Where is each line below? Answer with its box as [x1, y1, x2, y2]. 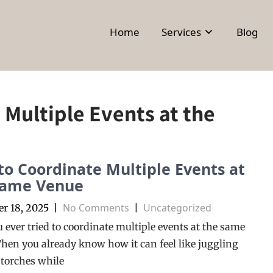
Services [161, 24, 202, 39]
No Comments [62, 200, 129, 214]
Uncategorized [143, 200, 211, 214]
